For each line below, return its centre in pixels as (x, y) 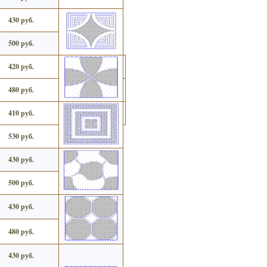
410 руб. (21, 113)
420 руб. (21, 66)
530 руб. (21, 136)
